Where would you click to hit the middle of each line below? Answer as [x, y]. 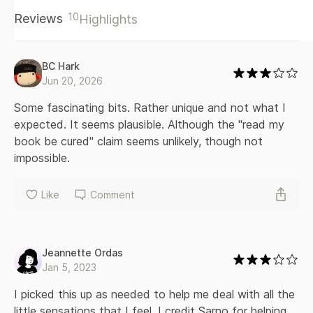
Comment [112, 194]
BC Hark [61, 66]
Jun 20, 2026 [72, 81]
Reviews [40, 19]
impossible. [44, 158]
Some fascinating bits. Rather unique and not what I [152, 108]
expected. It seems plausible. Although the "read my [151, 125]
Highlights [108, 19]
